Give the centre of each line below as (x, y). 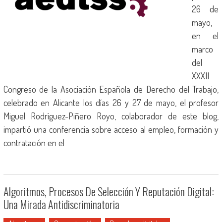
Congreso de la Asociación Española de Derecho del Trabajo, (111, 89)
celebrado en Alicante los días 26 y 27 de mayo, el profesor (111, 103)
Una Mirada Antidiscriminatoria (61, 204)
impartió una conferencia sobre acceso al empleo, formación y (111, 129)
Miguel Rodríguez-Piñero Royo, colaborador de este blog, (111, 116)
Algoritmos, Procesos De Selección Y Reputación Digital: (109, 191)
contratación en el (34, 143)
